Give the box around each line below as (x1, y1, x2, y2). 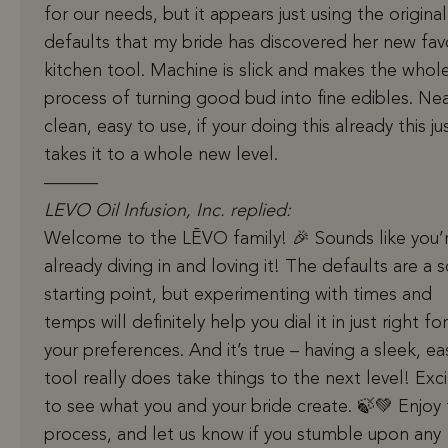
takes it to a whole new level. (44, 146, 278, 165)
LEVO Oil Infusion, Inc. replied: (44, 202, 291, 221)
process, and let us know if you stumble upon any (44, 426, 441, 445)
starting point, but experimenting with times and (44, 286, 432, 305)
